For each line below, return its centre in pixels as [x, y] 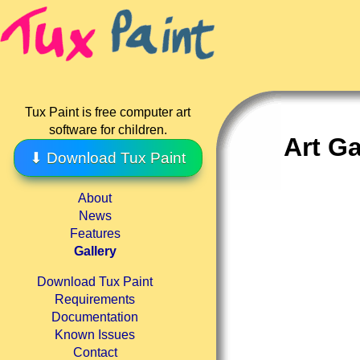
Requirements [95, 300]
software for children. [108, 130]
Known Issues [95, 335]
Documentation [95, 317]
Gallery [95, 252]
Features [95, 234]
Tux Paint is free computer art [108, 112]
